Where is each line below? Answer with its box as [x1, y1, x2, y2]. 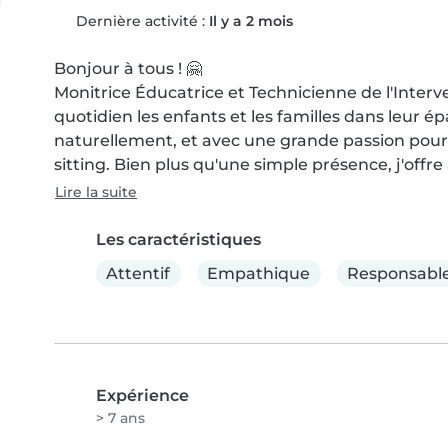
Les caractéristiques [96, 230, 261, 249]
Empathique [207, 263, 311, 283]
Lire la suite [55, 183, 137, 201]
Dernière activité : [71, 12, 209, 30]
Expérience [96, 386, 189, 406]
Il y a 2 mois [208, 12, 293, 30]
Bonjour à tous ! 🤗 [54, 59, 202, 78]
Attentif [106, 263, 171, 283]
